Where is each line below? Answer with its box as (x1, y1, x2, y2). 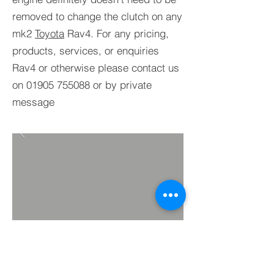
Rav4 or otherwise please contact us (12, 61, 179, 74)
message (12, 95, 54, 108)
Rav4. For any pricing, (64, 27, 169, 40)
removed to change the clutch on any (12, 10, 182, 23)
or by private (90, 78, 152, 91)
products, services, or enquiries (12, 44, 159, 57)
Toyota (35, 27, 64, 40)
